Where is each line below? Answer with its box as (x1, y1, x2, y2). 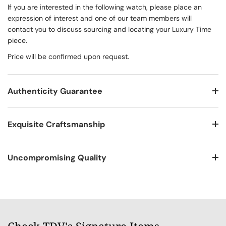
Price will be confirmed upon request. (8, 52, 129, 62)
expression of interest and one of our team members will (8, 14, 192, 23)
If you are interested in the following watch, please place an (8, 3, 202, 12)
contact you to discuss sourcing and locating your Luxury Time (8, 25, 211, 34)
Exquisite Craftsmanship (8, 119, 105, 130)
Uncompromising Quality (8, 152, 106, 163)
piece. (8, 36, 27, 45)
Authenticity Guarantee (8, 86, 102, 97)
